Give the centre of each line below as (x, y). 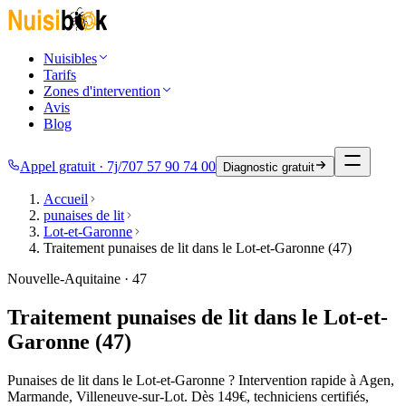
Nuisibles (70, 58)
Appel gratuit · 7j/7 (74, 166)
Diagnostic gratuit (269, 167)
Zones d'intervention (102, 91)
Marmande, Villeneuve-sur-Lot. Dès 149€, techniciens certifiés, (188, 396)
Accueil (66, 199)
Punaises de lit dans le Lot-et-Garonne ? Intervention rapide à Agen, (201, 380)
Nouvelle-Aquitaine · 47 (77, 279)
